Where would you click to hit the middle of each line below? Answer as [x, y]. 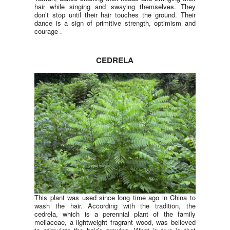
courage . [49, 31]
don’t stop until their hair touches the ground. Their [115, 15]
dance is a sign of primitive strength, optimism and [115, 23]
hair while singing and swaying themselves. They [115, 7]
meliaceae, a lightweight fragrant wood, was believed [115, 222]
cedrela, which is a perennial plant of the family [115, 214]
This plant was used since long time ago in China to [115, 197]
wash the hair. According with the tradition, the [115, 205]
